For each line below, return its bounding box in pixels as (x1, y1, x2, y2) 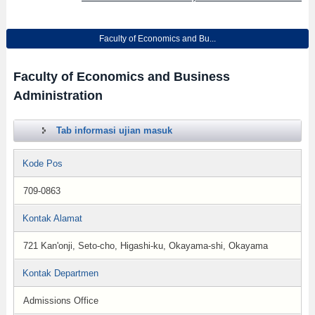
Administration (13, 89, 103, 103)
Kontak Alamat (22, 213, 82, 224)
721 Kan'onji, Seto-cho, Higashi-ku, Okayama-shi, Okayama (22, 240, 268, 251)
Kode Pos (22, 158, 63, 169)
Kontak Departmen (22, 268, 98, 278)
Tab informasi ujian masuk (56, 125, 172, 136)
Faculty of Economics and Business (13, 70, 230, 84)
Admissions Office (22, 295, 98, 306)
